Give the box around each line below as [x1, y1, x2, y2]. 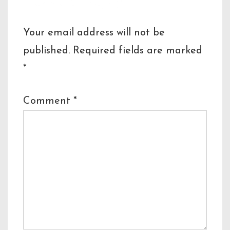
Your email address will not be [23, 28, 165, 39]
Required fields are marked [73, 46, 202, 56]
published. [23, 46, 70, 56]
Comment [23, 96, 73, 107]
